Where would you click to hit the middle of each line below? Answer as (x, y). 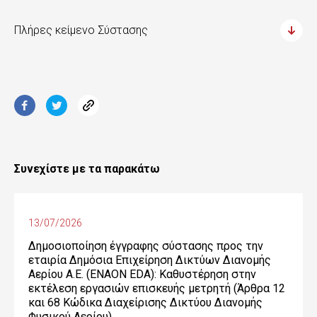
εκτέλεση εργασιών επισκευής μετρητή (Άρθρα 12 (157, 288)
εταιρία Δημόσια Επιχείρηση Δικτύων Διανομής (150, 260)
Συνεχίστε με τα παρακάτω (87, 169)
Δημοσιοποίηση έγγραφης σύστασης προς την (146, 246)
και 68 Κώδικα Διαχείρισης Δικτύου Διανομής (145, 302)
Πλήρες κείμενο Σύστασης (81, 30)
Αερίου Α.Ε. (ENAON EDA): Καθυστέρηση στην (142, 274)
